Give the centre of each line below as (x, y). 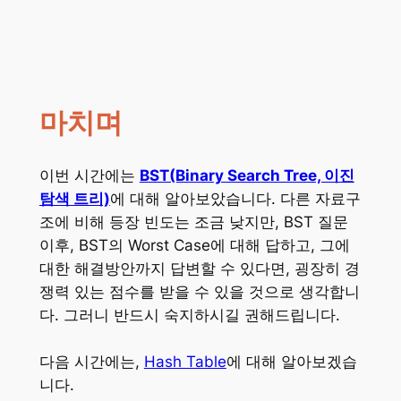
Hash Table (185, 361)
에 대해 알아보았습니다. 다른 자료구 (235, 198)
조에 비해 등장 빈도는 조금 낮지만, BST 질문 (193, 222)
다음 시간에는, (91, 361)
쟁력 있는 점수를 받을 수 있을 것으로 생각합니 (199, 291)
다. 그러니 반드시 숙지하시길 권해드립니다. (189, 315)
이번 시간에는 (89, 175)
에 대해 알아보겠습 (291, 361)
